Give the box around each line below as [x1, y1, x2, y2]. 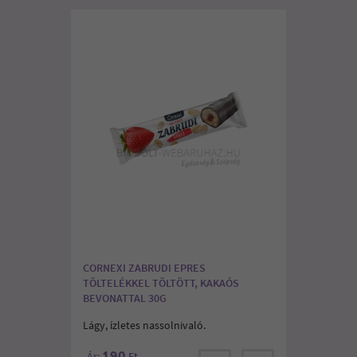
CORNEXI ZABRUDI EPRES [83, 260, 206, 275]
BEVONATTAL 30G [83, 290, 167, 305]
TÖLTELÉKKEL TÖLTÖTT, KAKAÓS [83, 275, 239, 290]
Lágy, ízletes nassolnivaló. [83, 317, 206, 332]
